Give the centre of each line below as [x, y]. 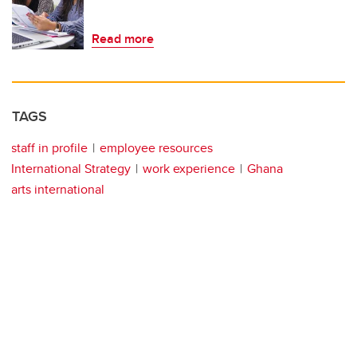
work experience [189, 168]
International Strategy [71, 168]
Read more [123, 38]
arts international [58, 189]
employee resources [156, 147]
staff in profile [49, 147]
